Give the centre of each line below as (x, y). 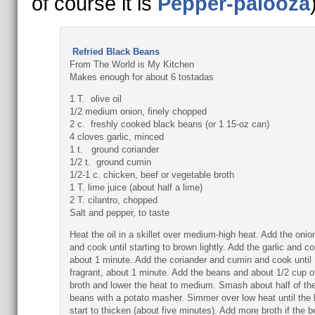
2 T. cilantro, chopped (113, 200)
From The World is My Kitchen (131, 64)
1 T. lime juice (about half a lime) (136, 187)
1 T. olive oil (95, 99)
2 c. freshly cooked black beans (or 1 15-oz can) (169, 124)
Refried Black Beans (116, 52)
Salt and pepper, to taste (119, 213)
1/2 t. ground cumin (110, 162)
